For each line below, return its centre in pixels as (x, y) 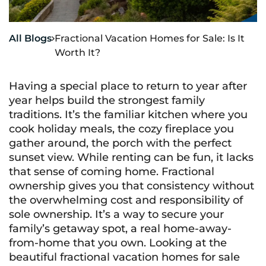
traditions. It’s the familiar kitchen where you (128, 115)
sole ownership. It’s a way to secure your (116, 214)
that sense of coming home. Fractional (112, 172)
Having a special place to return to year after (128, 86)
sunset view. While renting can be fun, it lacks (131, 157)
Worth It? (77, 53)
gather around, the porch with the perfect (120, 143)
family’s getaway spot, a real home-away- (120, 229)
